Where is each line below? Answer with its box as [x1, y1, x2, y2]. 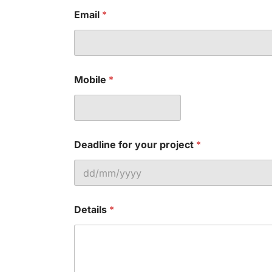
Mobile [74, 73, 109, 86]
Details [74, 203, 109, 216]
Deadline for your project [74, 138, 196, 151]
